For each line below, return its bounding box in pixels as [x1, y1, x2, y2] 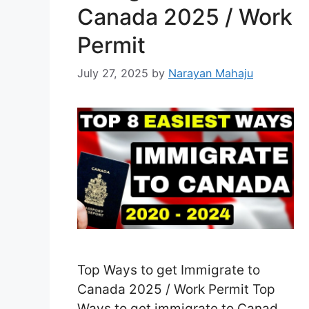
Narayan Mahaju [168, 66, 253, 81]
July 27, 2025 [77, 66, 148, 81]
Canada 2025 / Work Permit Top [77, 281, 279, 298]
